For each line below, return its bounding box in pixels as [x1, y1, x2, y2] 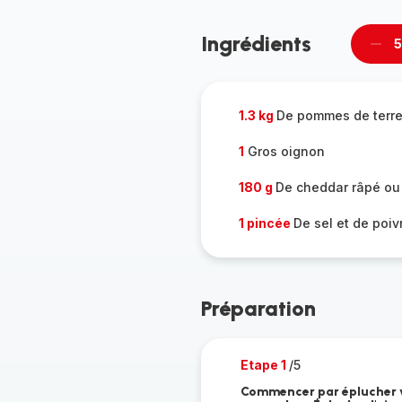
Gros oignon [243, 144, 325, 159]
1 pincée [238, 215, 293, 231]
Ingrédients [200, 31, 311, 57]
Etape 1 [240, 357, 289, 372]
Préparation [200, 295, 316, 321]
